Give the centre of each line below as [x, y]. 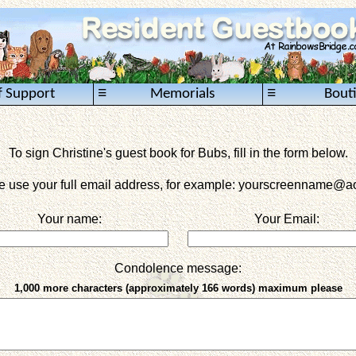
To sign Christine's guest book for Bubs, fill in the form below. [178, 153]
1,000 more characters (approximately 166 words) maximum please [178, 288]
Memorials [182, 94]
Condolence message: [178, 268]
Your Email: [286, 219]
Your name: [69, 219]
